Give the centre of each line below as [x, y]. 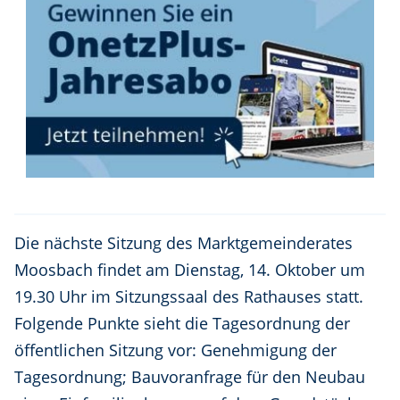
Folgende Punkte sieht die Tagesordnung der [182, 324]
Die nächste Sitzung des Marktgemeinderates [183, 243]
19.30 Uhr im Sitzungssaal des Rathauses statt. [189, 297]
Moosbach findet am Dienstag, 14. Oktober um [190, 270]
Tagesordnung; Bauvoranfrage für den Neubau [190, 377]
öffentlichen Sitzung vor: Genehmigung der [175, 350]
